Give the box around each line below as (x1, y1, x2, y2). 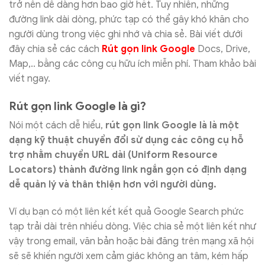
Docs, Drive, (195, 43, 250, 55)
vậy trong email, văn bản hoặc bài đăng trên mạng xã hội (9, 235, 254, 248)
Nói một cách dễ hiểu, (9, 119, 105, 132)
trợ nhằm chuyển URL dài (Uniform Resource (9, 149, 218, 161)
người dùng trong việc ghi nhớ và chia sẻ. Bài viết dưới (9, 28, 243, 40)
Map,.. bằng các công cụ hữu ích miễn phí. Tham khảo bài (9, 57, 256, 70)
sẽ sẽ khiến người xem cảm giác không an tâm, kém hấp (9, 250, 248, 263)
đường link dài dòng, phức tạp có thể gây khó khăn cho (9, 13, 249, 25)
